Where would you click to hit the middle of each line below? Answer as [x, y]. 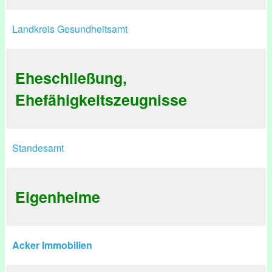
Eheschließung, [71, 78]
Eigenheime [58, 197]
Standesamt [38, 148]
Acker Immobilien [52, 245]
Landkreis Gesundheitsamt [70, 29]
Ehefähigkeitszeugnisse [101, 100]
